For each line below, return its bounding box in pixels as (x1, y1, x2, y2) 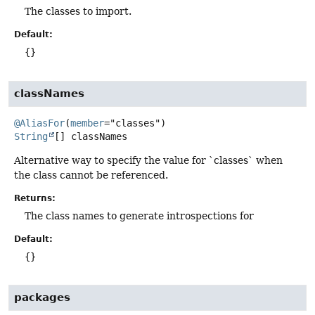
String (14, 130, 48, 142)
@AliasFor (14, 117, 65, 129)
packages (14, 291, 70, 304)
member (70, 117, 104, 129)
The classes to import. (25, 6, 131, 18)
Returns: (14, 193, 56, 203)
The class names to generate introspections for (25, 210, 254, 221)
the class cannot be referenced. (14, 169, 168, 181)
